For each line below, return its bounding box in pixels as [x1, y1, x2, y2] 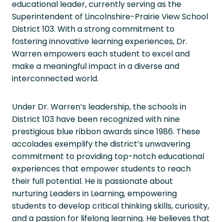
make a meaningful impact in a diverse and [12, 60, 179, 72]
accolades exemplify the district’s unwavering [12, 138, 190, 150]
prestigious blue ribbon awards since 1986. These [12, 126, 200, 137]
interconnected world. [12, 73, 99, 84]
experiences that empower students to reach [12, 163, 191, 174]
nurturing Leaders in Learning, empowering [12, 188, 177, 199]
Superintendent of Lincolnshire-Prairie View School [12, 11, 208, 22]
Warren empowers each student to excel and [12, 48, 190, 59]
